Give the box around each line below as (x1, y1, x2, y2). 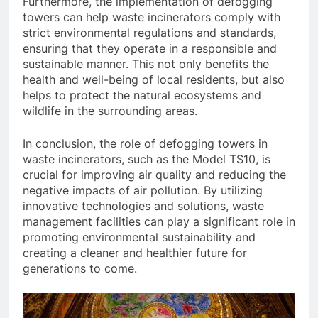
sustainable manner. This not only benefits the (23, 57, 269, 71)
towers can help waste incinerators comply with (23, 10, 280, 24)
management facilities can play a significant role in (23, 214, 295, 229)
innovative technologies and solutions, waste (23, 199, 264, 213)
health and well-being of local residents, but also (23, 72, 285, 87)
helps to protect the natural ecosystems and (23, 88, 261, 102)
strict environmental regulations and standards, (23, 26, 276, 40)
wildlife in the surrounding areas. (23, 104, 197, 118)
